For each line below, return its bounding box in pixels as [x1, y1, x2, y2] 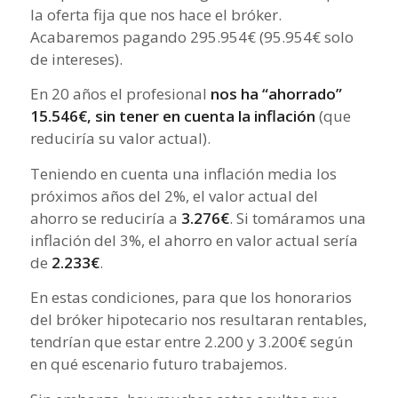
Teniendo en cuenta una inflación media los [29, 163, 337, 184]
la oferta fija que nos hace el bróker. [29, 4, 282, 25]
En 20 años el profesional [29, 84, 211, 105]
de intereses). [29, 49, 123, 69]
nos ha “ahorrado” [210, 84, 342, 105]
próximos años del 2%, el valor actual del [29, 185, 318, 206]
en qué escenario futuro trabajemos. [29, 354, 287, 375]
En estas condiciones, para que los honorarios [29, 287, 352, 308]
